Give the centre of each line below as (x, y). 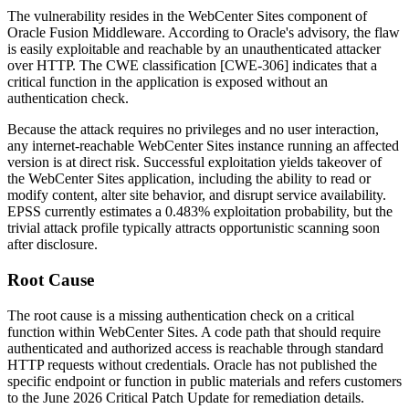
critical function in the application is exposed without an (168, 82)
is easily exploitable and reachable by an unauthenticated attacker (194, 49)
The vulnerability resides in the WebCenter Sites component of (187, 16)
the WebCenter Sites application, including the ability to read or (189, 179)
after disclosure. (52, 245)
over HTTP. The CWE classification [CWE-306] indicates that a (192, 66)
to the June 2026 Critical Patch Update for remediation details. (186, 397)
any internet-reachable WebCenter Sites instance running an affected (203, 146)
